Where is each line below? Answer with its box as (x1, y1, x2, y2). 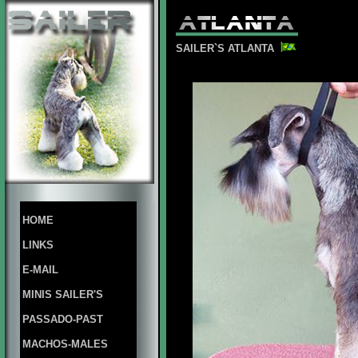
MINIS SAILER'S (22, 288, 103, 300)
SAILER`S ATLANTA (176, 42, 280, 54)
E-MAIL (22, 264, 58, 276)
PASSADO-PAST (22, 313, 103, 325)
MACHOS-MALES (22, 338, 108, 350)
